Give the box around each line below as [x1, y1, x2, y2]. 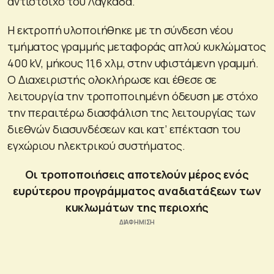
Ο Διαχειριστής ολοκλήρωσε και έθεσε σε [7, 72, 217, 87]
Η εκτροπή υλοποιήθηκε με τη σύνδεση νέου [7, 22, 233, 37]
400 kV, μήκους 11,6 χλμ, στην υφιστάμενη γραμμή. [7, 55, 259, 70]
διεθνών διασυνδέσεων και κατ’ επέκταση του [7, 121, 240, 136]
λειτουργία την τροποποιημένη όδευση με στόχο [7, 88, 258, 103]
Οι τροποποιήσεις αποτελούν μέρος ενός [25, 166, 249, 182]
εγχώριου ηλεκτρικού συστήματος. [7, 138, 185, 153]
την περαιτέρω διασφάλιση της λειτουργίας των [7, 105, 256, 120]
